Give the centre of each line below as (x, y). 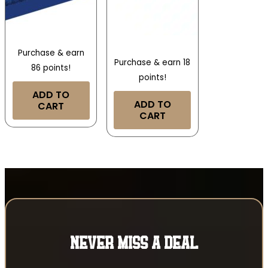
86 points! (51, 68)
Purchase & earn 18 (153, 63)
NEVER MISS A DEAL (134, 244)
